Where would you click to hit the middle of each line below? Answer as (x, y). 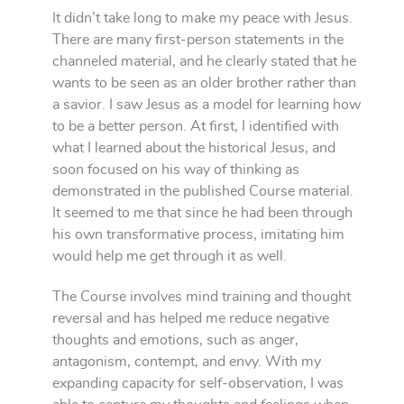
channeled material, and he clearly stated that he (204, 62)
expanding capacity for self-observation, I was (198, 384)
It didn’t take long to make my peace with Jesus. (202, 18)
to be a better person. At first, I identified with (196, 127)
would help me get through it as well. (170, 257)
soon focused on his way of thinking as (176, 170)
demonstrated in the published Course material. (203, 192)
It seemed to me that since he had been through (202, 213)
